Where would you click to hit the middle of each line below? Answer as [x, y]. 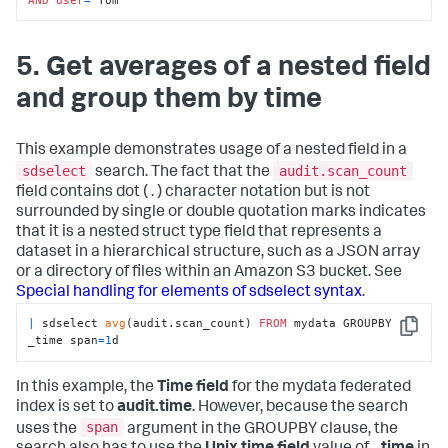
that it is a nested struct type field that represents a [199, 232]
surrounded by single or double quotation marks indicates [221, 212]
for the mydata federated [320, 387]
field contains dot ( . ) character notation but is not [193, 192]
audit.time [154, 407]
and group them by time [169, 101]
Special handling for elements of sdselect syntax [189, 292]
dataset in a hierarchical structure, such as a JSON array [218, 252]
